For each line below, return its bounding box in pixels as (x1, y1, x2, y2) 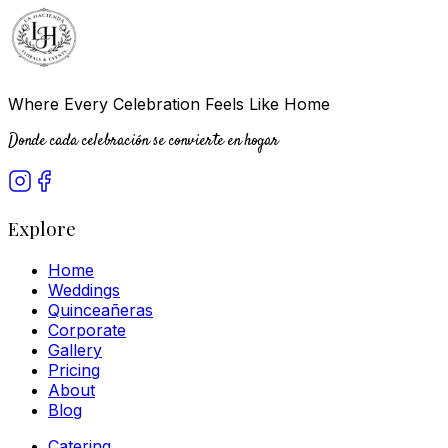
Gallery (48, 339, 102, 360)
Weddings (48, 279, 120, 300)
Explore (8, 215, 76, 241)
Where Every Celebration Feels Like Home (8, 94, 330, 115)
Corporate (48, 319, 126, 340)
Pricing (48, 359, 100, 380)
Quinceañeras (48, 299, 153, 320)
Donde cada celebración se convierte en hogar (8, 130, 279, 154)
